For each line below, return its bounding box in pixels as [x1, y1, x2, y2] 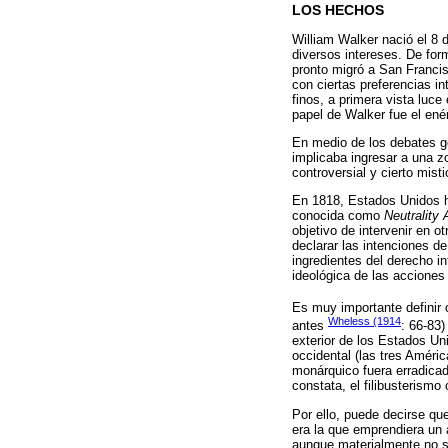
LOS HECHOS [292, 3, 384, 19]
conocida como [292, 208, 384, 224]
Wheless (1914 [328, 315, 401, 328]
